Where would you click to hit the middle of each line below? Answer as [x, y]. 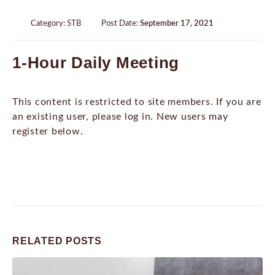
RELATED [39, 241]
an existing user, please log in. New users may [120, 117]
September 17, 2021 [177, 23]
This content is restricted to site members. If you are [137, 102]
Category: [49, 23]
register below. [48, 132]
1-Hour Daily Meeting [96, 63]
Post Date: [121, 23]
